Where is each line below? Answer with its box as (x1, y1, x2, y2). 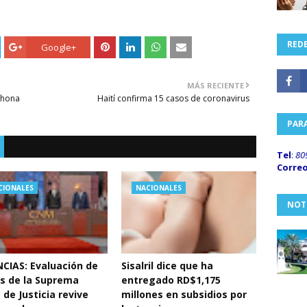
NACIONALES (136, 183, 182, 193)
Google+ (40, 41, 76, 53)
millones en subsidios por (121, 288, 247, 301)
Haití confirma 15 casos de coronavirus (97, 93, 249, 104)
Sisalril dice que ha (121, 259, 214, 272)
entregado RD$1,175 (121, 273, 221, 286)
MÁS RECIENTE (187, 80, 244, 90)
